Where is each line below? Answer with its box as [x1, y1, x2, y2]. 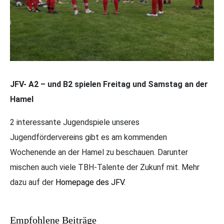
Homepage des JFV [55, 177, 124, 187]
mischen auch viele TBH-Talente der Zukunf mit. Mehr [10, 162, 199, 172]
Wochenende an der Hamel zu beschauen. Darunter [10, 147, 188, 157]
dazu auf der [10, 177, 55, 187]
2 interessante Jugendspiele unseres [10, 117, 139, 127]
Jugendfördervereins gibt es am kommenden [10, 132, 167, 142]
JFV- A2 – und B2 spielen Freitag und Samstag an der [10, 79, 208, 89]
